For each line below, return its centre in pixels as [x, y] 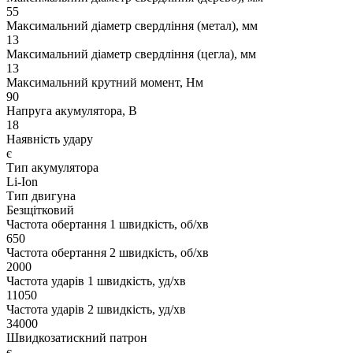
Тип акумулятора [52, 168]
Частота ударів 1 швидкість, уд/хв [96, 281]
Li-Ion [22, 182]
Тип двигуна [41, 196]
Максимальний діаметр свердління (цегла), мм [131, 54]
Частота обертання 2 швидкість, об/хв [108, 253]
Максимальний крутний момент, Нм [105, 83]
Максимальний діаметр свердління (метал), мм [132, 26]
